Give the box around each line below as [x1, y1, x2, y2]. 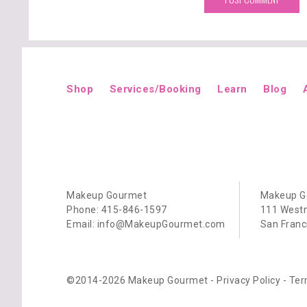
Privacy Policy [217, 275, 280, 286]
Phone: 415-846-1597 [66, 204, 167, 215]
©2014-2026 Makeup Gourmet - [66, 275, 217, 286]
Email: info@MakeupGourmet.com [66, 219, 225, 230]
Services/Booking [109, 83, 201, 95]
